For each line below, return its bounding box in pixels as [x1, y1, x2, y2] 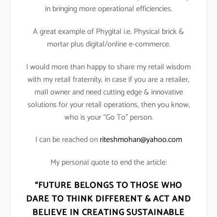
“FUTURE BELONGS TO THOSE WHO [34, 178, 183, 193]
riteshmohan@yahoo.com [99, 133, 182, 147]
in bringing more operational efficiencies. [45, 2, 172, 15]
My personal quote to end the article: [50, 156, 167, 170]
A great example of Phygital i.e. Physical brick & [33, 25, 184, 38]
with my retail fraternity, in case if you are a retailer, [28, 73, 189, 86]
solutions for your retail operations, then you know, [27, 98, 190, 111]
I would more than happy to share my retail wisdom [26, 60, 191, 74]
